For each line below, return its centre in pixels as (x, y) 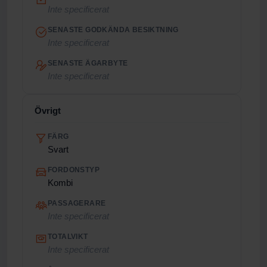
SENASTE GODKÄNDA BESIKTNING (113, 30)
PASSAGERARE (77, 203)
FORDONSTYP (74, 170)
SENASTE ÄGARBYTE (88, 63)
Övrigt (48, 111)
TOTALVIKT (68, 237)
